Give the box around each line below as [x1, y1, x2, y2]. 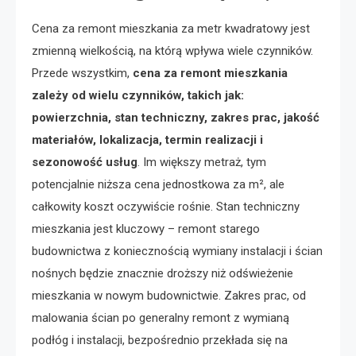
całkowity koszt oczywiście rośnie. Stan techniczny [32, 199, 300, 215]
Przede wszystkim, [32, 66, 133, 81]
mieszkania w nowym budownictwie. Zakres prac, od [32, 288, 306, 304]
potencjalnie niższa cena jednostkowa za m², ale [32, 177, 284, 192]
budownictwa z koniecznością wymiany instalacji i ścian [32, 244, 323, 259]
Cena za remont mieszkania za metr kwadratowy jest [32, 21, 310, 37]
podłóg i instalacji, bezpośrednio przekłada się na [32, 333, 288, 348]
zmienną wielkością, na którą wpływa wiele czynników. [32, 44, 313, 59]
